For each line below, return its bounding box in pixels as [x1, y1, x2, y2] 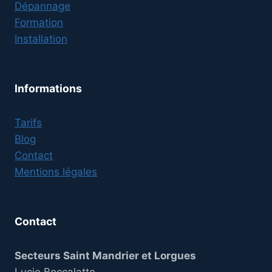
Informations [15, 81, 82, 95]
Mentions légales [15, 165, 97, 178]
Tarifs [15, 116, 42, 129]
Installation [15, 32, 67, 45]
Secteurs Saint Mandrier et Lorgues [15, 249, 196, 262]
